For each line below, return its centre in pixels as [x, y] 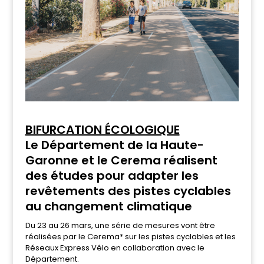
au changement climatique [108, 207]
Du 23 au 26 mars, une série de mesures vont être [120, 226]
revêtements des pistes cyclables [128, 191]
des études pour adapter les [112, 176]
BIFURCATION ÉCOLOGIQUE [102, 130]
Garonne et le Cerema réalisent [121, 161]
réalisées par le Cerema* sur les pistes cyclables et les [130, 237]
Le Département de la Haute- [114, 145]
